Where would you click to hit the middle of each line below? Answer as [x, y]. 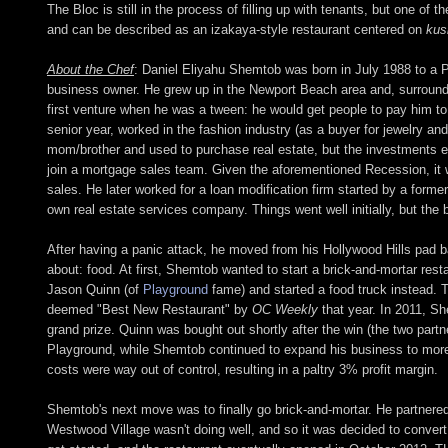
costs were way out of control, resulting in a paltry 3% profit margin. [242, 369]
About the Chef [90, 69]
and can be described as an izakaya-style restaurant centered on [236, 29]
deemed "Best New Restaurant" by [149, 309]
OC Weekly [285, 309]
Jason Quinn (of [95, 289]
